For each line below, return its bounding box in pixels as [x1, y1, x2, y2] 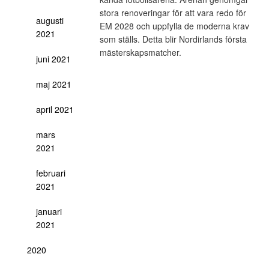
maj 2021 [36, 78, 71, 90]
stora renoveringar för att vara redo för [99, 7, 246, 19]
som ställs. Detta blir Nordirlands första [99, 33, 247, 45]
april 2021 [36, 103, 74, 115]
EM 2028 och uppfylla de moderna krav [99, 20, 249, 32]
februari [36, 167, 65, 179]
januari [36, 205, 62, 217]
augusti [36, 14, 64, 26]
